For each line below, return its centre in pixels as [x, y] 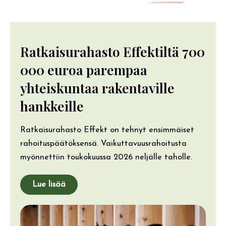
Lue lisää [49, 184]
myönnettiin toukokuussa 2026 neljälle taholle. [106, 157]
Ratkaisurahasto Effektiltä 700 [112, 51]
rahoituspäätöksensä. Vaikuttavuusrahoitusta [103, 144]
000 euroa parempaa [84, 69]
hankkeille [52, 106]
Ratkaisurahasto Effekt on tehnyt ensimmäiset [107, 130]
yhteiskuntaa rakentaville [97, 88]
